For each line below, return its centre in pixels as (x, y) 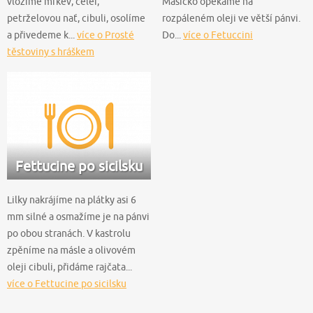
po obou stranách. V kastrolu (69, 234)
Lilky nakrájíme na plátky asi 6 (72, 200)
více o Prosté (105, 35)
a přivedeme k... (42, 35)
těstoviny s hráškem (51, 51)
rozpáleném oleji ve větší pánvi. (231, 18)
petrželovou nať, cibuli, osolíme (76, 18)
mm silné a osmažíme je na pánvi (78, 217)
